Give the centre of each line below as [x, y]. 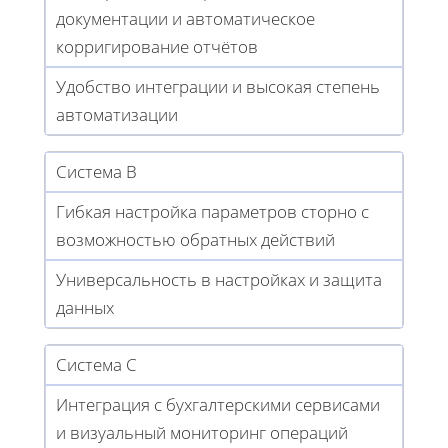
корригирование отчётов [157, 46]
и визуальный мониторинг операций [202, 432]
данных [85, 307]
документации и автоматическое [185, 18]
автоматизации [117, 114]
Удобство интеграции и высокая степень [218, 86]
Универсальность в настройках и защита [219, 279]
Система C [96, 364]
